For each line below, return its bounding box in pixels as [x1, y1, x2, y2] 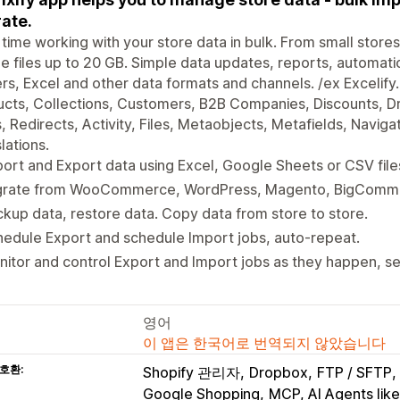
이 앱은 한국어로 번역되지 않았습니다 [143, 333, 386, 352]
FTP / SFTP [317, 362, 392, 381]
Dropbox [249, 362, 308, 381]
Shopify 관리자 [143, 362, 240, 381]
